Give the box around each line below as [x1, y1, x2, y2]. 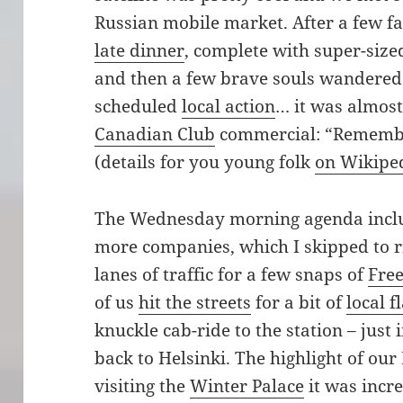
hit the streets [139, 291, 252, 314]
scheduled [94, 94, 183, 119]
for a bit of [251, 291, 347, 314]
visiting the [94, 374, 191, 398]
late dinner [94, 39, 185, 63]
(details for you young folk [94, 150, 316, 175]
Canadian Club [94, 122, 216, 147]
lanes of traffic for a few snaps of [94, 263, 369, 286]
